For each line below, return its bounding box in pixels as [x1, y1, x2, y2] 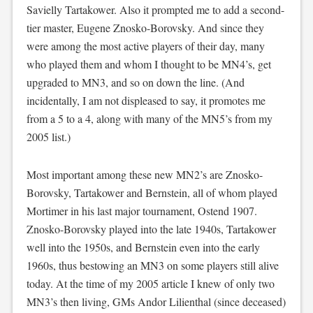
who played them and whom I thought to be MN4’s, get [26, 57, 271, 71]
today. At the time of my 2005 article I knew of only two [26, 276, 275, 291]
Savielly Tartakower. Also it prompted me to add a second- [26, 2, 284, 17]
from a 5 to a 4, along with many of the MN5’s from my [26, 111, 272, 126]
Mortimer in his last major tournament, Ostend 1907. [26, 203, 257, 218]
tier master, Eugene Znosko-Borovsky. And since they [26, 20, 264, 35]
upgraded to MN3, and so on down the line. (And [26, 75, 245, 89]
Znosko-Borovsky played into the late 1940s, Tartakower [26, 221, 276, 236]
